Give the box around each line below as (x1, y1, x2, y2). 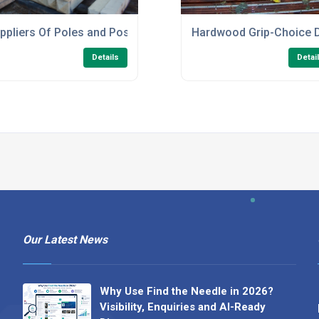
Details (91, 53, 119, 63)
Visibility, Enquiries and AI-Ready (99, 300, 266, 313)
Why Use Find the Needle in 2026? (99, 284, 273, 298)
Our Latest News (22, 232, 108, 246)
